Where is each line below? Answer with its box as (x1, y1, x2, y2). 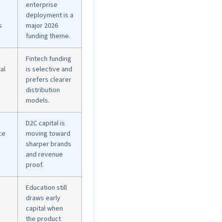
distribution (26, 85, 60, 96)
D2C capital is (26, 118, 65, 129)
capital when (26, 204, 63, 214)
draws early (26, 193, 60, 204)
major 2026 (26, 21, 58, 31)
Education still (26, 183, 67, 193)
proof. (26, 160, 44, 170)
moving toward (26, 129, 70, 139)
